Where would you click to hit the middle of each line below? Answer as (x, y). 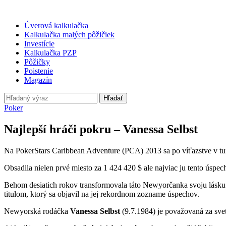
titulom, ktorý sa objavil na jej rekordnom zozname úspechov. (102, 194)
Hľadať (113, 98)
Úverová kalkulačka (56, 25)
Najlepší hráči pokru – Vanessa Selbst (101, 129)
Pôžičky (37, 62)
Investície (39, 44)
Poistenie (39, 71)
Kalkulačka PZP (50, 53)
